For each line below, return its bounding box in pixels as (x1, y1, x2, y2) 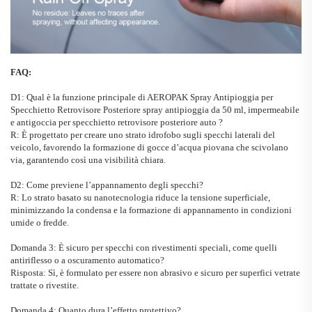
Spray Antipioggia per (190, 92, 273, 103)
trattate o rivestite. (10, 280, 79, 291)
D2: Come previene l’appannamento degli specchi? (10, 180, 203, 191)
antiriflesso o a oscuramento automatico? (10, 255, 164, 266)
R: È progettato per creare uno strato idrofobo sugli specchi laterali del (10, 130, 275, 141)
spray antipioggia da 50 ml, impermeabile (143, 104, 299, 116)
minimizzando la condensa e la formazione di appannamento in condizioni (10, 205, 292, 216)
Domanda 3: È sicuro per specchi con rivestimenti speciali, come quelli (10, 242, 277, 253)
